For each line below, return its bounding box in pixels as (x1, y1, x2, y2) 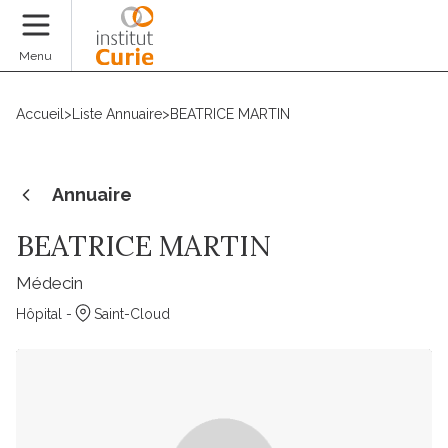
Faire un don (323, 38, 432, 59)
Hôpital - (16, 306, 72, 322)
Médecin (16, 273, 83, 293)
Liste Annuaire (72, 106, 162, 122)
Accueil (16, 106, 64, 122)
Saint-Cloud (94, 306, 170, 322)
